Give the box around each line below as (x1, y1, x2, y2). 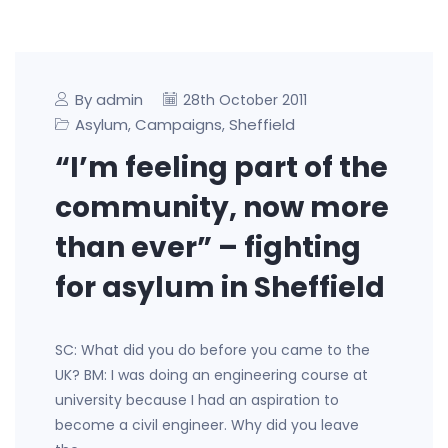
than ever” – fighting (55, 228, 361, 267)
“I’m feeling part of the (55, 148, 388, 187)
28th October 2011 (183, 90, 307, 110)
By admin (75, 89, 143, 110)
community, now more (55, 188, 389, 227)
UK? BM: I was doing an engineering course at (55, 365, 368, 385)
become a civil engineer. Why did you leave (55, 415, 359, 435)
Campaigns (135, 114, 222, 135)
